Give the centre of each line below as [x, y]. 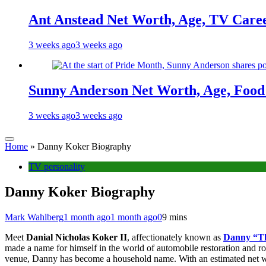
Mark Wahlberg [34, 217]
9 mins [175, 217]
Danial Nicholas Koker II [77, 237]
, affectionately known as [175, 237]
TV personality [57, 167]
